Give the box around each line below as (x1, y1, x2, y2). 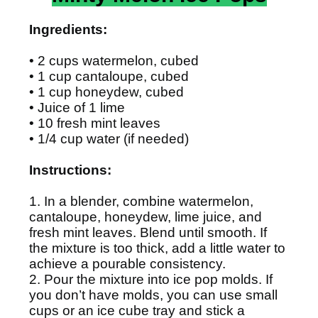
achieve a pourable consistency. (29, 256, 226, 271)
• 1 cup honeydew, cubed (29, 84, 184, 99)
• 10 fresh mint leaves (29, 116, 160, 131)
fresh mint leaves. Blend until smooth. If (29, 225, 267, 240)
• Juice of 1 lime (29, 100, 125, 115)
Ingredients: (29, 22, 107, 37)
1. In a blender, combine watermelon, (29, 194, 253, 209)
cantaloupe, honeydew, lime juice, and (29, 209, 262, 224)
